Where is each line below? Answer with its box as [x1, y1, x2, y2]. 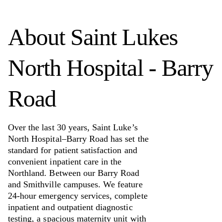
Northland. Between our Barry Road [8, 167, 140, 178]
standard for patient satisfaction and [8, 145, 137, 155]
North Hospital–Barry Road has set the [8, 133, 149, 144]
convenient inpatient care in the [8, 156, 122, 166]
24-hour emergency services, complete [8, 190, 148, 201]
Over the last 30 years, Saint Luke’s [8, 122, 138, 132]
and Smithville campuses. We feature [8, 179, 143, 189]
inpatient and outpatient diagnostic [8, 202, 133, 212]
